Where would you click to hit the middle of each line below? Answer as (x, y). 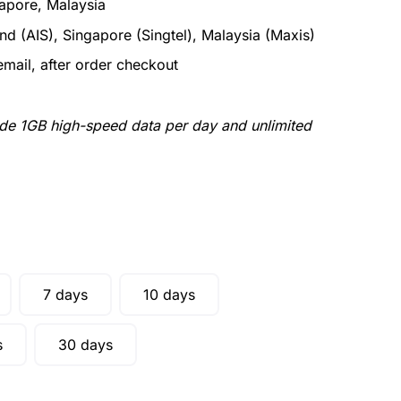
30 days (85, 345)
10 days (169, 295)
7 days (65, 295)
